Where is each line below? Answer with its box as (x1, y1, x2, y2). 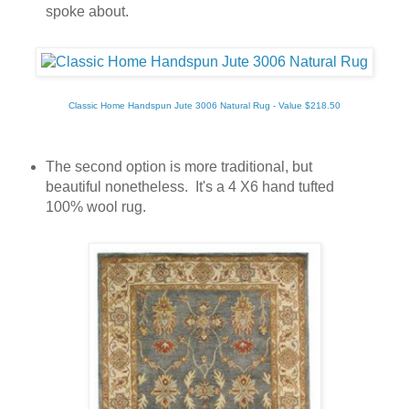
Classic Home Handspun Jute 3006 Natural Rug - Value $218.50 (68, 100, 341, 110)
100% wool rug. (45, 198, 157, 215)
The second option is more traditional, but (45, 158, 312, 174)
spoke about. (45, 4, 129, 20)
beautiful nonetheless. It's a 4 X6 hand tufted (45, 178, 334, 194)
